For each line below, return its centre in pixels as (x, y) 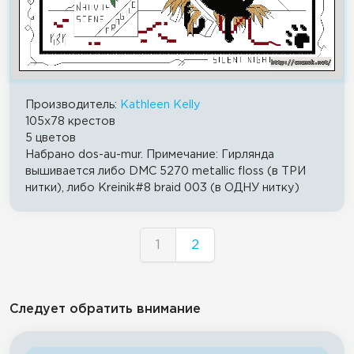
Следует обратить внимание (105, 309)
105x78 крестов (70, 121)
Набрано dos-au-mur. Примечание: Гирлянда (150, 154)
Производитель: (73, 104)
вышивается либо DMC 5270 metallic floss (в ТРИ (166, 171)
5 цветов (51, 137)
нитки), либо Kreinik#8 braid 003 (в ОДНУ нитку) (162, 187)
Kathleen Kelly (160, 104)
